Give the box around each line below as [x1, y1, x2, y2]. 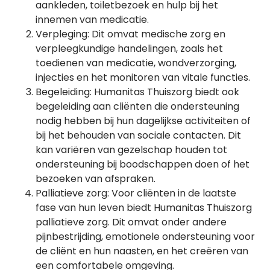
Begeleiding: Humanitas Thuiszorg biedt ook [36, 85, 239, 99]
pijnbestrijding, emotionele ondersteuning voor [36, 230, 255, 243]
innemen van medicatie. [36, 13, 149, 27]
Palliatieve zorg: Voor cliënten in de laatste [36, 186, 236, 200]
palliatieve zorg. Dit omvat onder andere [36, 215, 227, 229]
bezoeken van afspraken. [36, 172, 155, 186]
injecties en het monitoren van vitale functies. [36, 71, 250, 84]
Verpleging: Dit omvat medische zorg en [36, 27, 225, 41]
